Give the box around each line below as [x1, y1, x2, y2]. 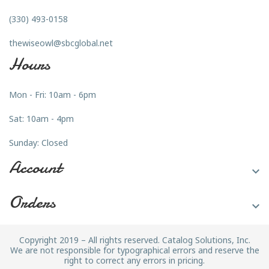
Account [9, 156, 61, 180]
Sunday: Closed [9, 137, 68, 149]
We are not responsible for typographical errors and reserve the [10, 244, 259, 256]
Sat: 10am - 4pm [9, 113, 74, 125]
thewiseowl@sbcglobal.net [9, 37, 113, 49]
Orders [9, 190, 55, 215]
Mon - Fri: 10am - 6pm [9, 89, 96, 101]
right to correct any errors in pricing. [64, 255, 205, 267]
